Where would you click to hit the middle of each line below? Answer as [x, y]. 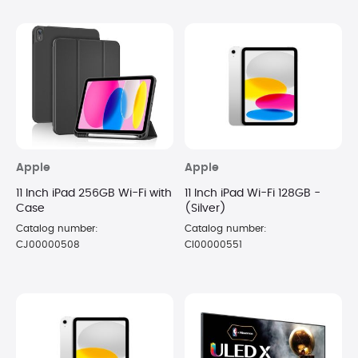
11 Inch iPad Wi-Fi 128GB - [253, 193]
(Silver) [205, 208]
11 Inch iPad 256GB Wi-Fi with [94, 193]
